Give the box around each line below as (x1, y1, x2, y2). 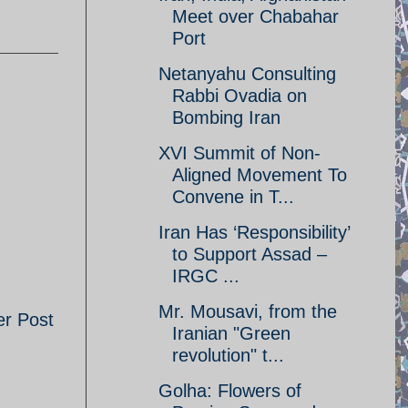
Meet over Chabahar (172, 6, 339, 26)
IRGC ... (172, 266, 240, 286)
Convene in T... (172, 187, 294, 207)
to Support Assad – (172, 244, 327, 264)
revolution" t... (172, 345, 284, 365)
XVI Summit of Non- (158, 143, 321, 163)
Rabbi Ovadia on (172, 86, 307, 106)
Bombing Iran (172, 107, 280, 127)
